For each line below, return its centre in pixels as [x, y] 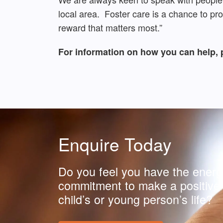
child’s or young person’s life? [135, 199]
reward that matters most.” [110, 28]
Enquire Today [115, 144]
